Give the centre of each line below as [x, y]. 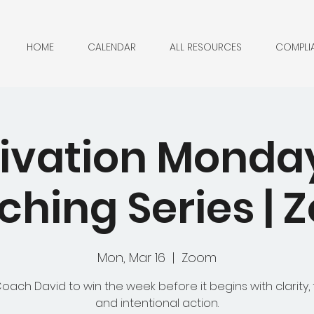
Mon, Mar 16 [131, 258]
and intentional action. [157, 303]
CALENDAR [112, 47]
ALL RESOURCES [206, 47]
